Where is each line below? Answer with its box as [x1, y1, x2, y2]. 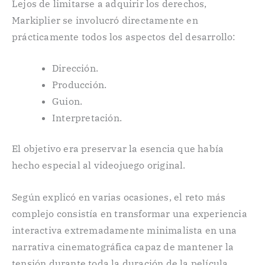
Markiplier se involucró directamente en [12, 14, 198, 26]
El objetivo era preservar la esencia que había [12, 143, 224, 155]
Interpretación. [52, 112, 122, 124]
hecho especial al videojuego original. [12, 159, 186, 172]
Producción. [52, 79, 107, 91]
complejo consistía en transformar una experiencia [12, 208, 247, 220]
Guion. [52, 95, 83, 108]
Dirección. [52, 62, 98, 75]
